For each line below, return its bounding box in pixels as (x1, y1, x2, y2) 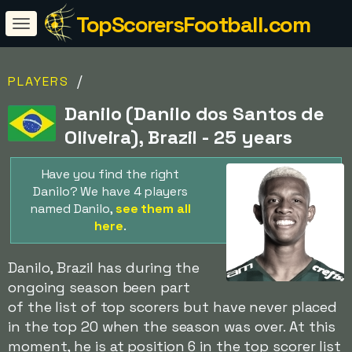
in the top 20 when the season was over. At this (8, 317, 336, 335)
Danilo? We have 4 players (33, 183, 188, 200)
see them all (115, 200, 191, 217)
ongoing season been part (8, 278, 190, 296)
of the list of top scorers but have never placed (8, 298, 338, 316)
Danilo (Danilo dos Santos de (64, 101, 325, 126)
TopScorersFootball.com (76, 10, 310, 38)
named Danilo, (30, 200, 115, 217)
